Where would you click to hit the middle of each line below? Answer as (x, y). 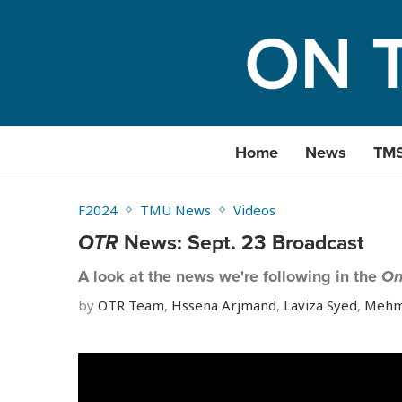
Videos (254, 210)
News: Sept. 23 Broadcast (241, 242)
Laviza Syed (320, 305)
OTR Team (131, 305)
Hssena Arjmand (224, 305)
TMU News (175, 210)
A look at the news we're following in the (230, 276)
